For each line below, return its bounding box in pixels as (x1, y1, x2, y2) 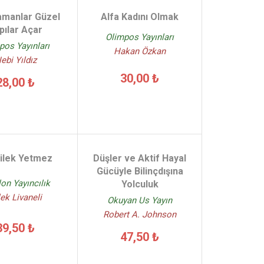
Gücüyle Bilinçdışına (96, 166, 183, 177)
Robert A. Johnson (103, 209, 177, 220)
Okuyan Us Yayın (107, 195, 173, 206)
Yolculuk (121, 179, 159, 190)
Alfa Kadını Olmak (101, 11, 179, 22)
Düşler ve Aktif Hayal (93, 153, 187, 164)
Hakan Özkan (114, 46, 166, 57)
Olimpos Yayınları (105, 32, 174, 43)
